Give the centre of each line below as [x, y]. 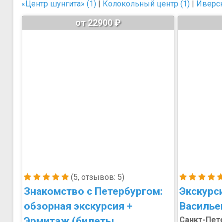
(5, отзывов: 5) [97, 177]
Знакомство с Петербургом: [93, 191]
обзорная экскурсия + [78, 206]
